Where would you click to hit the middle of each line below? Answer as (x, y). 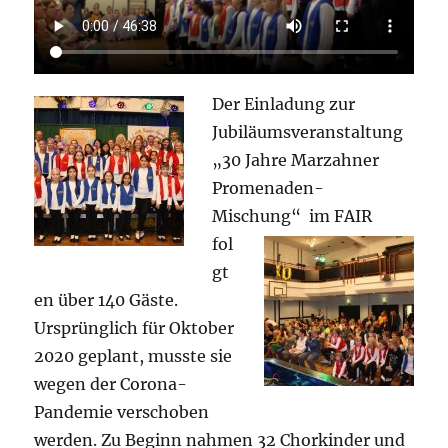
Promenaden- (268, 187)
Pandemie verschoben (122, 411)
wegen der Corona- (111, 383)
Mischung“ (261, 215)
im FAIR (341, 215)
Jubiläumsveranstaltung (308, 131)
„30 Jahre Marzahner (296, 159)
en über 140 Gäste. (106, 299)
